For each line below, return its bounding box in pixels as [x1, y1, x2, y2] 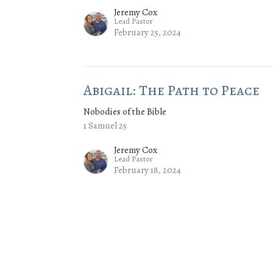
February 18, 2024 [114, 164, 182, 177]
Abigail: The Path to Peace [83, 80, 260, 101]
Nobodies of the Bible [83, 105, 167, 118]
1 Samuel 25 [83, 119, 127, 132]
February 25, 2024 [114, 26, 182, 39]
